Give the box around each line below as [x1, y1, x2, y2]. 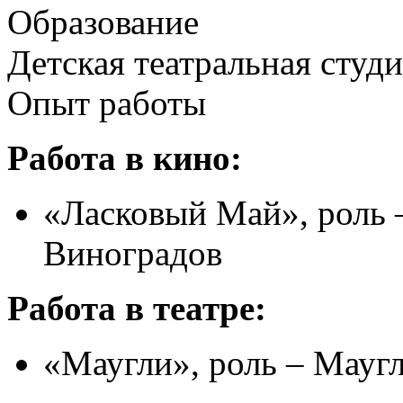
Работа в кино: [7, 138, 242, 177]
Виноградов [43, 233, 222, 273]
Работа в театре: [7, 288, 266, 327]
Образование [7, 2, 199, 41]
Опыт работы [7, 83, 206, 122]
